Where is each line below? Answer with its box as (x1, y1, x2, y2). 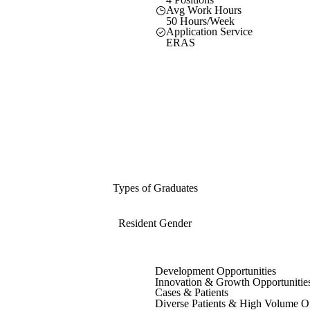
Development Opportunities (155, 265, 276, 277)
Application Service (166, 25, 253, 37)
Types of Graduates (112, 182, 198, 194)
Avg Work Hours (166, 3, 241, 16)
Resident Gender (118, 217, 192, 230)
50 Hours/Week (166, 15, 235, 27)
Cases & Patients (155, 286, 228, 299)
